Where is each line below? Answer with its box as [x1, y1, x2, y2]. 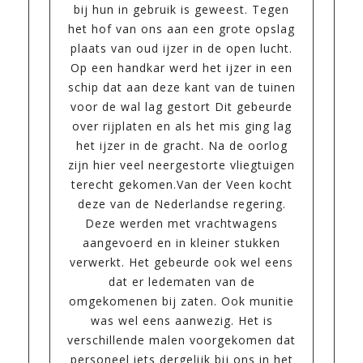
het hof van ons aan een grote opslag [68, 21, 295, 37]
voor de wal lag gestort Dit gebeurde [70, 99, 293, 115]
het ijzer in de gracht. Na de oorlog [75, 138, 288, 154]
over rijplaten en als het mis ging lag [71, 118, 292, 135]
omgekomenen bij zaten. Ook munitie [69, 293, 294, 310]
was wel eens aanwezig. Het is [90, 313, 273, 329]
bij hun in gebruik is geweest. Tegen [74, 2, 289, 18]
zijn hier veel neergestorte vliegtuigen [68, 157, 295, 173]
